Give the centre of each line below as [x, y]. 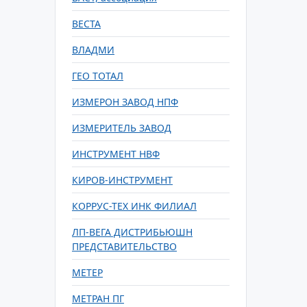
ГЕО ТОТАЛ [98, 76]
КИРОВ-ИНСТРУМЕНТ [122, 180]
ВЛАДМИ [93, 50]
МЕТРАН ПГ [98, 298]
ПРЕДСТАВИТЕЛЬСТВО [124, 246]
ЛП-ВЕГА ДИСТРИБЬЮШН [132, 232]
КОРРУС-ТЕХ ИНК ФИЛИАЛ [134, 206]
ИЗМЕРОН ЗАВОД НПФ [125, 102]
